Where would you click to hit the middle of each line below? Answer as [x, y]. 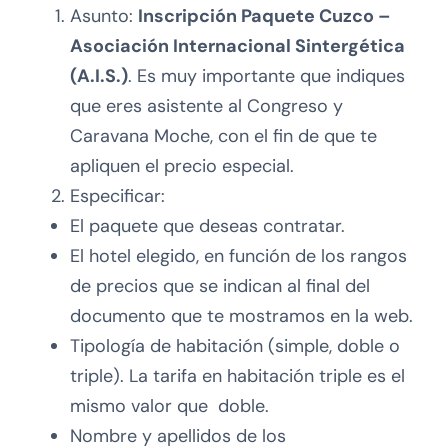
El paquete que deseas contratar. [207, 225]
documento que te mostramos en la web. [241, 315]
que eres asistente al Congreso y [206, 105]
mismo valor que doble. [169, 405]
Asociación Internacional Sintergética [237, 45]
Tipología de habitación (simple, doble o [235, 345]
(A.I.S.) [99, 75]
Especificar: [117, 195]
